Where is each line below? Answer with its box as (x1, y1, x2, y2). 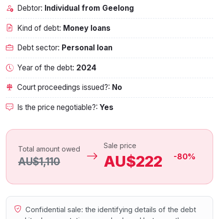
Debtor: (17, 3, 44, 13)
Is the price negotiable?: (17, 102, 100, 112)
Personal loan (62, 43, 112, 53)
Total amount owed (18, 145, 80, 153)
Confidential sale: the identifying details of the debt (23, 205, 196, 214)
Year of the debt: (17, 63, 76, 72)
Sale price (103, 141, 136, 150)
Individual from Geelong (44, 3, 134, 13)
